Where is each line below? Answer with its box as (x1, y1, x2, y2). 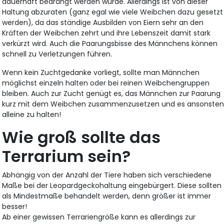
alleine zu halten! (2, 109, 61, 120)
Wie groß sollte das (2, 126, 161, 149)
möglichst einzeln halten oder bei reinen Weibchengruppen (2, 78, 210, 88)
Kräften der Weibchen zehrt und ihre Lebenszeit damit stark (2, 28, 211, 38)
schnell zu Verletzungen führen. (2, 49, 112, 59)
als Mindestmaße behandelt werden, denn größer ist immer (2, 191, 211, 201)
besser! (2, 201, 27, 212)
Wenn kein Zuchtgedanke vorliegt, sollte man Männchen (2, 67, 200, 78)
